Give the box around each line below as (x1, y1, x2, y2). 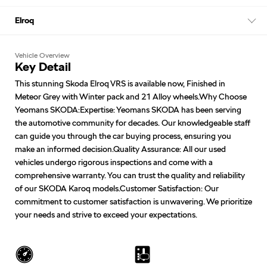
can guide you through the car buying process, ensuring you (15, 131, 231, 141)
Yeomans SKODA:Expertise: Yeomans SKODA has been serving (15, 104, 241, 114)
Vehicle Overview (15, 51, 70, 60)
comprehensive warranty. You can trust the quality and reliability (15, 170, 245, 180)
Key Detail (15, 59, 71, 74)
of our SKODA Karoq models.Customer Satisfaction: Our (15, 183, 219, 193)
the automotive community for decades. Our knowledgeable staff (15, 117, 250, 128)
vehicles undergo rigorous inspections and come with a (15, 157, 213, 167)
